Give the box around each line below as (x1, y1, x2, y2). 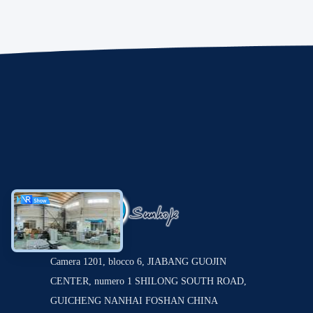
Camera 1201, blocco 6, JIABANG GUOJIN (50, 256, 226, 267)
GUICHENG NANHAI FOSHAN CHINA (50, 296, 218, 306)
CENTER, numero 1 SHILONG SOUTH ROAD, (50, 276, 247, 286)
